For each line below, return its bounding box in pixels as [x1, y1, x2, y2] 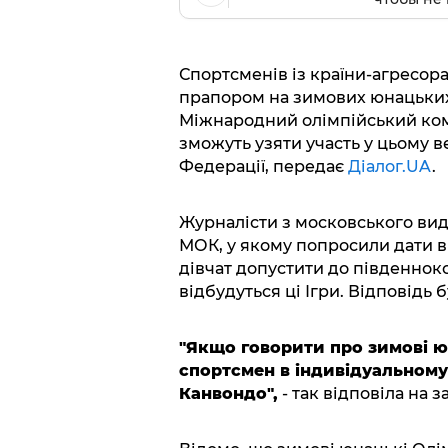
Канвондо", [178, 384, 278, 404]
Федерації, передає [178, 157, 348, 177]
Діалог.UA [347, 157, 432, 177]
